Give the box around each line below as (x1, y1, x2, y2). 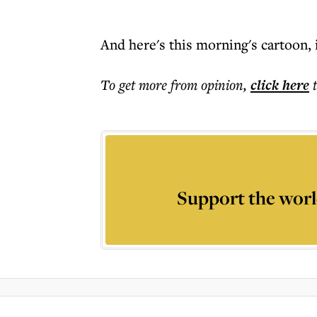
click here (250, 75, 309, 96)
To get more (100, 75, 171, 95)
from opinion (171, 75, 243, 95)
